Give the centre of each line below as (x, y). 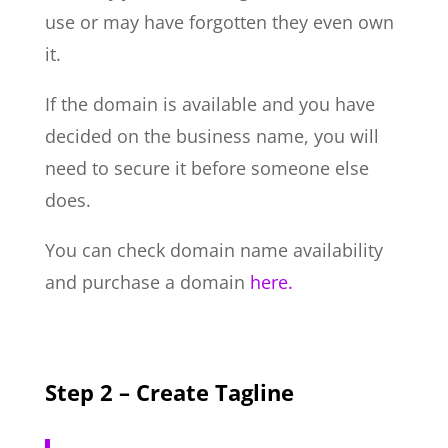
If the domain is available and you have (209, 103)
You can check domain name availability (213, 249)
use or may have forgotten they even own (219, 21)
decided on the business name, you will (211, 135)
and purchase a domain (147, 281)
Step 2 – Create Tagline (169, 391)
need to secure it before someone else (206, 167)
